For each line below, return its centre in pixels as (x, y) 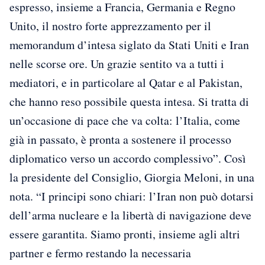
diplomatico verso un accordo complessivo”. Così (128, 159)
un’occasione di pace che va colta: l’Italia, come (125, 121)
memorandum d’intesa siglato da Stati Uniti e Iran (129, 45)
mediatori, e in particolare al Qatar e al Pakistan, (126, 83)
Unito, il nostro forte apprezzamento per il (110, 26)
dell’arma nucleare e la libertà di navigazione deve (130, 215)
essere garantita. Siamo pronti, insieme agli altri (125, 234)
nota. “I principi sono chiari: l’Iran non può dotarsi (132, 196)
